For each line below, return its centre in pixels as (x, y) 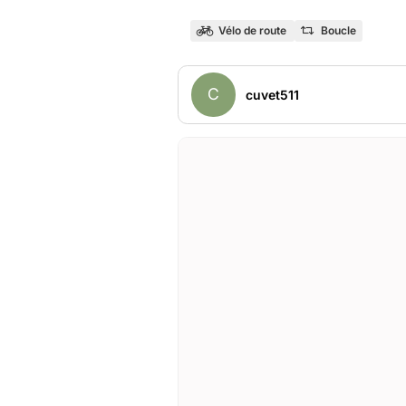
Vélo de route (252, 30)
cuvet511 (272, 94)
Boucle (338, 30)
